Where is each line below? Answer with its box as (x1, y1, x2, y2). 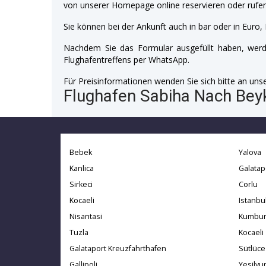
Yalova (239, 147, 261, 157)
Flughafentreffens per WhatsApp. (64, 53, 189, 65)
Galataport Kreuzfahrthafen (69, 243, 166, 254)
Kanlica (69, 163, 94, 173)
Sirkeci (69, 179, 93, 189)
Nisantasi (69, 211, 102, 221)
